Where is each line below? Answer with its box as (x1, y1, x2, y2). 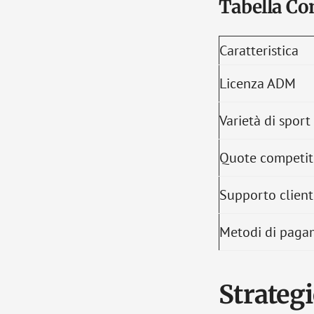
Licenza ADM (219, 74, 296, 93)
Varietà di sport (219, 111, 310, 130)
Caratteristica (219, 41, 299, 60)
